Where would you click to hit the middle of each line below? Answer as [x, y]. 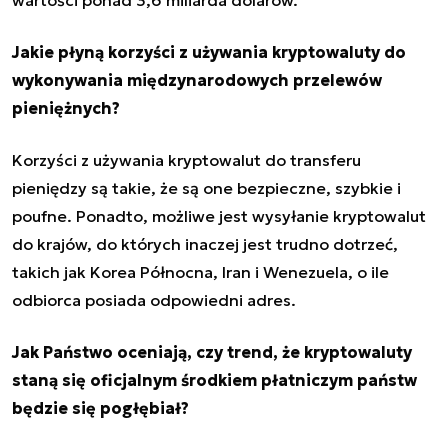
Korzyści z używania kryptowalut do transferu [186, 159]
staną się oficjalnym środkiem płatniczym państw [214, 379]
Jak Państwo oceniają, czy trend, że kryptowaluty [212, 351]
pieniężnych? [66, 107]
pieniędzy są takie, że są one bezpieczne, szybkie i [206, 187]
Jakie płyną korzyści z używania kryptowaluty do [209, 51]
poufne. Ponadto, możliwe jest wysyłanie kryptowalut [219, 215]
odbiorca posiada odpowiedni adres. [154, 299]
